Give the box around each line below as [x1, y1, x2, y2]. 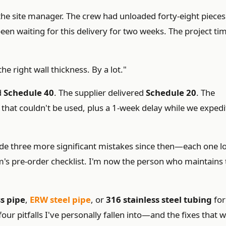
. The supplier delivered [54, 87, 146, 98]
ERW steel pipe [30, 194, 91, 205]
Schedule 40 [4, 87, 54, 98]
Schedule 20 [146, 87, 196, 98]
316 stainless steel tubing [106, 194, 212, 205]
